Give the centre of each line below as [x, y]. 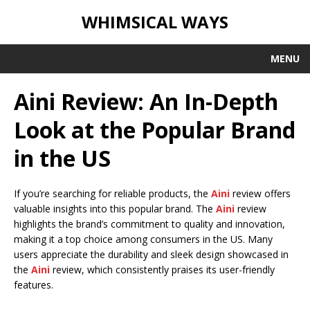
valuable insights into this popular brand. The [115, 209]
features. [34, 285]
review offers [260, 194]
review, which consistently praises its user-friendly [162, 270]
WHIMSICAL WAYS [155, 22]
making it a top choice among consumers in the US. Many [143, 239]
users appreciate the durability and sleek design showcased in [151, 255]
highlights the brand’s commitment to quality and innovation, [149, 224]
